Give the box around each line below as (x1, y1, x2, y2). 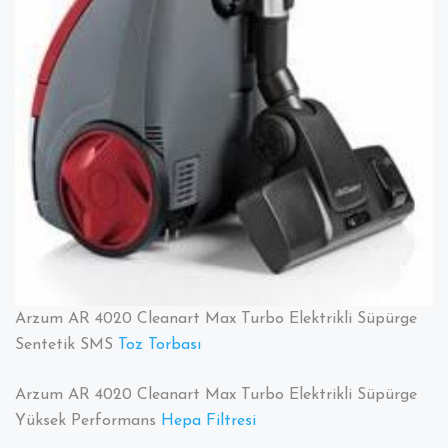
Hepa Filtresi (161, 413, 256, 430)
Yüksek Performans (15, 413, 161, 430)
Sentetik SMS (15, 337, 118, 354)
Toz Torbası (118, 337, 201, 354)
